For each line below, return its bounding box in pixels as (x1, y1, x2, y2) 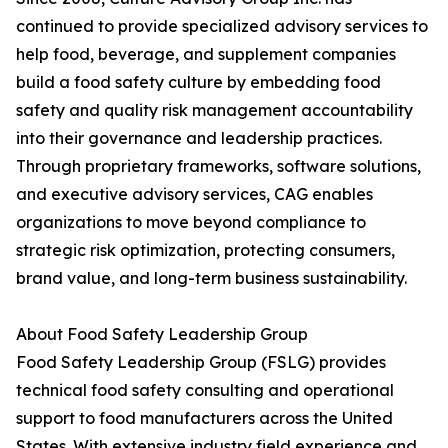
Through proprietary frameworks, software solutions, (16, 156, 421, 177)
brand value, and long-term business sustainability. (16, 268, 407, 289)
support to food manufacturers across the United (16, 408, 393, 429)
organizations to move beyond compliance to (16, 212, 366, 233)
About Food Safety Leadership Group (16, 324, 308, 345)
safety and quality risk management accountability (16, 100, 413, 121)
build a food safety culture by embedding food (16, 72, 381, 93)
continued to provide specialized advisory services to (16, 16, 428, 37)
